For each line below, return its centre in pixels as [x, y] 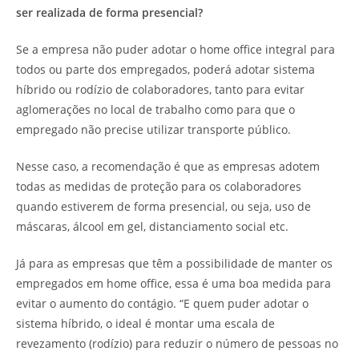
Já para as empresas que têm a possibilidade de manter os [174, 263]
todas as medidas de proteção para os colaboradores [159, 186]
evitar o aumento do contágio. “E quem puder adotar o [162, 303]
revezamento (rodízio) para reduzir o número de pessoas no [177, 343]
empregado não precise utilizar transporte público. [153, 129]
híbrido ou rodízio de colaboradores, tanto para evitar [160, 89]
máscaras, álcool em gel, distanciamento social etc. [152, 226]
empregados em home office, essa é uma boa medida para [173, 283]
